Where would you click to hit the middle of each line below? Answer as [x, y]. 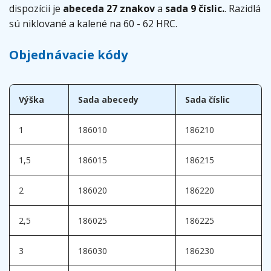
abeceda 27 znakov [109, 8]
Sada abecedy [108, 100]
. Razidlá [243, 8]
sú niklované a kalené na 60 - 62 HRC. [93, 23]
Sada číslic [207, 100]
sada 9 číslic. [195, 8]
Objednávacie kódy [68, 54]
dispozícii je [36, 8]
